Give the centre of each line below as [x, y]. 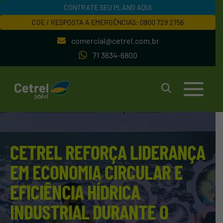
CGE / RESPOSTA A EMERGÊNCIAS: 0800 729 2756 [108, 22]
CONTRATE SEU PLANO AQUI [108, 7]
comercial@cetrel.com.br [115, 41]
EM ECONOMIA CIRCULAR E [96, 172]
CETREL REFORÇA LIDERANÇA [108, 152]
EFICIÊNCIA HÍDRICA [75, 192]
